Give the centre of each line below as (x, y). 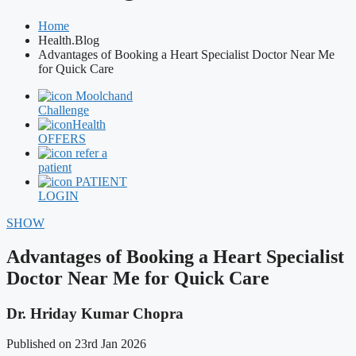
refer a (91, 153)
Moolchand (104, 95)
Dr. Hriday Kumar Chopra (95, 313)
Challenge (64, 110)
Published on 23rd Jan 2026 (76, 344)
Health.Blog (69, 40)
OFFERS (62, 138)
